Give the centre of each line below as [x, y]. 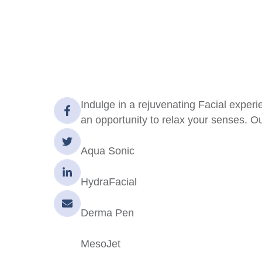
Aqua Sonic [108, 151]
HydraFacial [109, 182]
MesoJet [101, 244]
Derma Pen [107, 213]
